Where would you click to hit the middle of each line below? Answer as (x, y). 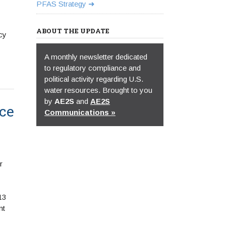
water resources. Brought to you (98, 90)
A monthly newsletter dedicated (96, 57)
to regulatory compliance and (92, 68)
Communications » (80, 112)
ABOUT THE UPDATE (73, 31)
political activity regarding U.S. (94, 79)
